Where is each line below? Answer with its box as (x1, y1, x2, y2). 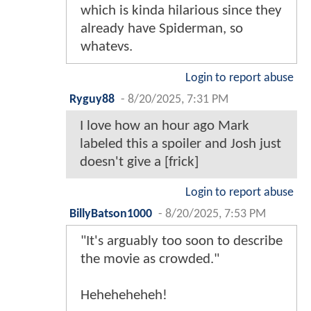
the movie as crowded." (81, 252, 219, 267)
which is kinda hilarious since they (81, 3, 282, 19)
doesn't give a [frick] (80, 155, 199, 170)
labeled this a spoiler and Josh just (80, 137, 281, 152)
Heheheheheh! (81, 288, 167, 303)
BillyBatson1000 (69, 208, 152, 221)
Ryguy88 (69, 94, 115, 106)
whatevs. (81, 40, 133, 55)
